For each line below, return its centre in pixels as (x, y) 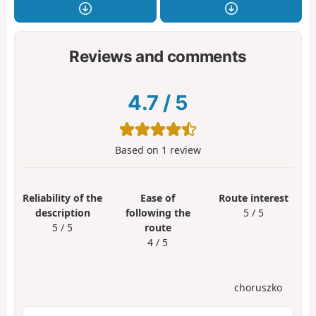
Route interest (253, 198)
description (62, 213)
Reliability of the (63, 198)
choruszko (258, 287)
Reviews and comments (158, 56)
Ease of (158, 198)
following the (158, 213)
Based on (138, 150)
